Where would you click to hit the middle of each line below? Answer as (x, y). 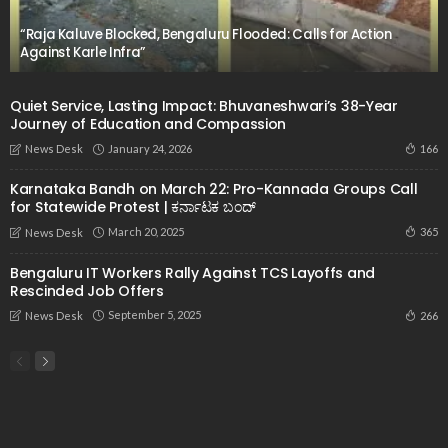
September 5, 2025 (154, 315)
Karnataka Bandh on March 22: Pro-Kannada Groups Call (214, 189)
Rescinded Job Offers (87, 290)
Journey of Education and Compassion (148, 124)
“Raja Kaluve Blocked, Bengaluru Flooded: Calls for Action (206, 35)
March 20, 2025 (146, 231)
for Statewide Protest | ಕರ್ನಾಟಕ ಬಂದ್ (133, 207)
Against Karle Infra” (83, 53)
